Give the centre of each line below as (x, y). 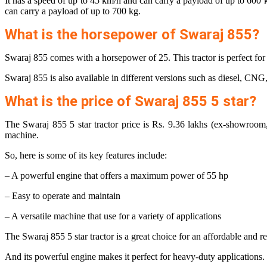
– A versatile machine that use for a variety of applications (113, 216)
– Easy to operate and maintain (63, 196)
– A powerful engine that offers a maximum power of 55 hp (117, 176)
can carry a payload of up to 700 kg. (73, 11)
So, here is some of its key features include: (86, 156)
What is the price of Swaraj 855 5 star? (131, 102)
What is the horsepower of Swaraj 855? (132, 35)
